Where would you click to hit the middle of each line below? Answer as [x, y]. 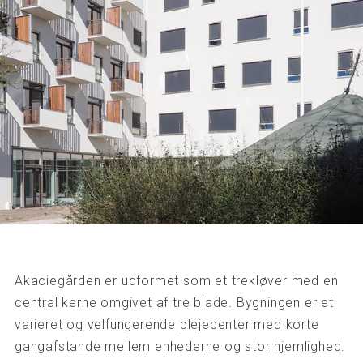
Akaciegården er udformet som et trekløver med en [176, 280]
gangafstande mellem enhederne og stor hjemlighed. [180, 346]
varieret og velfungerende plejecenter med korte [167, 324]
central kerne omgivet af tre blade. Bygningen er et [174, 302]
